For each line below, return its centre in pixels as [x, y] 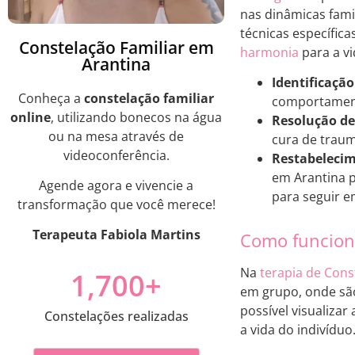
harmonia [269, 53]
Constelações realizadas [116, 316]
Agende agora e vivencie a [116, 185]
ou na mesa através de [116, 136]
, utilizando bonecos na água [136, 117]
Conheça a [51, 98]
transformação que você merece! [116, 204]
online [31, 117]
